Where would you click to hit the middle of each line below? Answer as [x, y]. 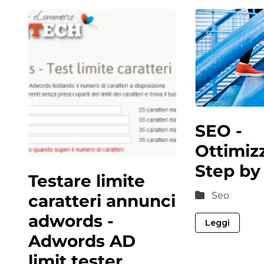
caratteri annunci [102, 201]
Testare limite [87, 181]
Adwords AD [82, 241]
